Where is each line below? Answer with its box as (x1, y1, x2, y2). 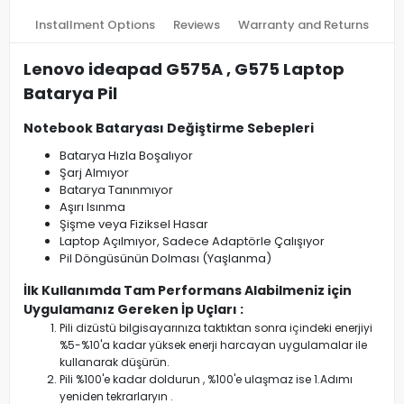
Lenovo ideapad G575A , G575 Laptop (23, 58, 344, 80)
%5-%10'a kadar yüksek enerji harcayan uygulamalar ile (60, 337, 367, 353)
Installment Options (35, 16, 155, 33)
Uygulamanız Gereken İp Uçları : (23, 300, 243, 318)
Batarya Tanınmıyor (60, 181, 173, 198)
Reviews (173, 16, 220, 33)
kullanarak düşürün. (60, 354, 170, 370)
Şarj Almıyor (60, 164, 129, 181)
